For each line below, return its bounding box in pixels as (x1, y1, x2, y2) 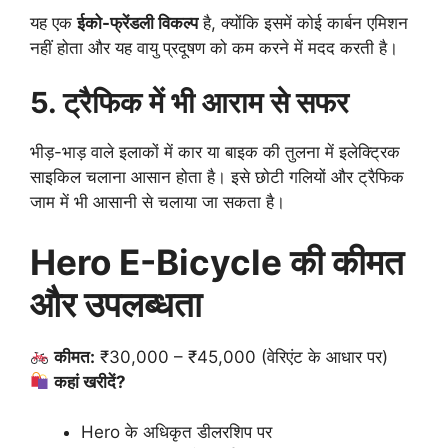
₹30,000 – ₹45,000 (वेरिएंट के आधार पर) (95, 346, 389, 367)
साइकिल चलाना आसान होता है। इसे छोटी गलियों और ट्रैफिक (30, 167, 404, 188)
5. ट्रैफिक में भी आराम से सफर (30, 85, 349, 121)
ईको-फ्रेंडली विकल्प (77, 12, 198, 33)
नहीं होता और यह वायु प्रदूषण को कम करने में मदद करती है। (30, 37, 398, 58)
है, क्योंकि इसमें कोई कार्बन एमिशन (198, 12, 408, 33)
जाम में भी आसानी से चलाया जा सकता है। (30, 192, 285, 213)
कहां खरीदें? (54, 371, 127, 392)
